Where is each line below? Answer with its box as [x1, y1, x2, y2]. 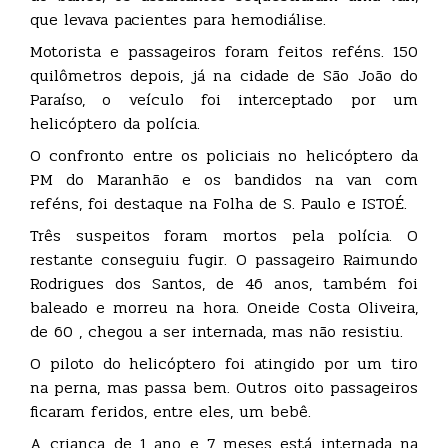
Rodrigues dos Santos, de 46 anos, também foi [30, 270, 418, 296]
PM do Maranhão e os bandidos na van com [30, 166, 418, 192]
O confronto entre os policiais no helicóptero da [30, 142, 418, 168]
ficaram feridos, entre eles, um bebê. [30, 398, 311, 424]
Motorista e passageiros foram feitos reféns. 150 [30, 38, 418, 64]
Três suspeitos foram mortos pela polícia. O [30, 222, 418, 248]
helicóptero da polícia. [30, 110, 200, 136]
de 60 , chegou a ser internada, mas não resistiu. [30, 318, 403, 344]
